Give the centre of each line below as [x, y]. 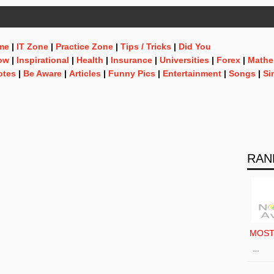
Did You [195, 46]
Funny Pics [132, 73]
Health [90, 60]
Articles [85, 73]
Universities [184, 60]
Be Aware [43, 73]
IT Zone [32, 46]
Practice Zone [84, 46]
